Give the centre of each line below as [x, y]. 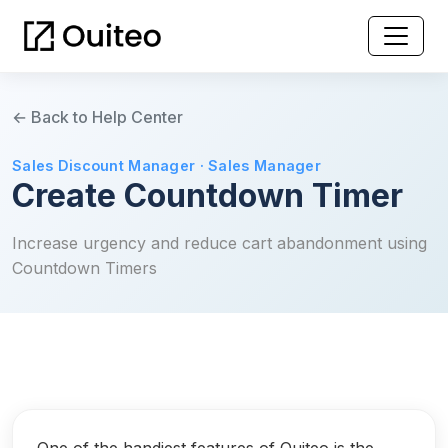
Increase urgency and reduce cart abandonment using [219, 243]
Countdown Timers [84, 268]
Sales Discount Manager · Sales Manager [166, 166]
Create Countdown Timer [207, 196]
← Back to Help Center [97, 117]
